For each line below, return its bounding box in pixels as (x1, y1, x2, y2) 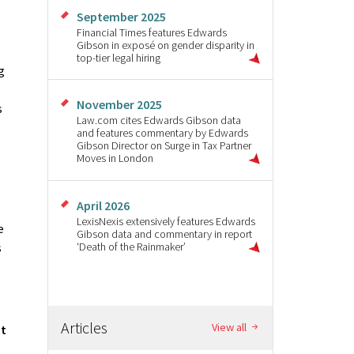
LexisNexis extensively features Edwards (77, 213, 255, 228)
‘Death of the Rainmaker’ (77, 239, 186, 254)
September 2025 (77, 8, 166, 24)
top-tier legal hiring (77, 50, 160, 65)
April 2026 (77, 197, 130, 213)
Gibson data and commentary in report (77, 226, 252, 241)
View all (212, 320, 249, 335)
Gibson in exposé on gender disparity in (77, 37, 254, 52)
